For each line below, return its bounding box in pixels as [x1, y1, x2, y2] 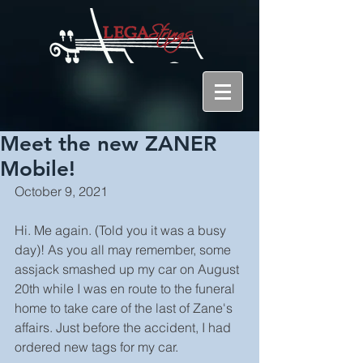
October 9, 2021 [15, 183, 108, 199]
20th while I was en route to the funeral [15, 280, 238, 297]
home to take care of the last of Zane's [15, 300, 236, 316]
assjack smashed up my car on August [15, 261, 242, 277]
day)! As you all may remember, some [15, 241, 234, 258]
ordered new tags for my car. [15, 339, 178, 355]
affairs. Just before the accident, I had [15, 319, 234, 335]
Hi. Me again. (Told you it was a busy [15, 222, 229, 238]
